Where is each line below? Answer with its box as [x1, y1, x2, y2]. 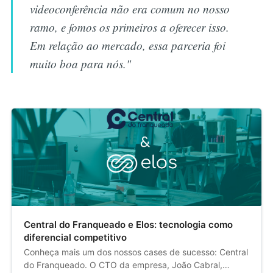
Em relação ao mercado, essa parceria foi [30, 37, 226, 53]
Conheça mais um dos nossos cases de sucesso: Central [23, 246, 248, 257]
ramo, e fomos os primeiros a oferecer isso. [30, 19, 230, 35]
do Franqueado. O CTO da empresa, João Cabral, [23, 259, 222, 270]
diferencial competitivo [23, 231, 127, 243]
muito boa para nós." [30, 55, 132, 71]
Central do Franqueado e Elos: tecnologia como [23, 218, 233, 230]
